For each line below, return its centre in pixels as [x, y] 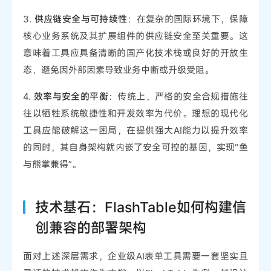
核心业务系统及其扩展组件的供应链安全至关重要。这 [135, 36]
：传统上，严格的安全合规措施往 [178, 96]
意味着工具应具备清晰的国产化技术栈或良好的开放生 [135, 53]
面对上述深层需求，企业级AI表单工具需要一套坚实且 [135, 256]
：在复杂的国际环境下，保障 [188, 19]
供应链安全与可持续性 [81, 19]
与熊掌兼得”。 [52, 164]
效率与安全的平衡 [71, 96]
